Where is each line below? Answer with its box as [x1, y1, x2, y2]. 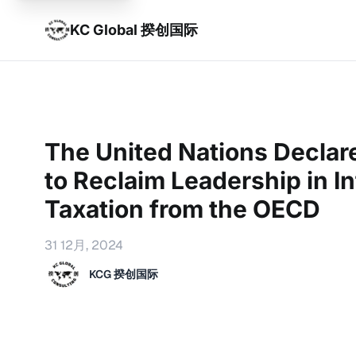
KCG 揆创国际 [89, 267, 158, 281]
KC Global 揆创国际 [70, 21, 198, 38]
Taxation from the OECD [44, 195, 320, 223]
